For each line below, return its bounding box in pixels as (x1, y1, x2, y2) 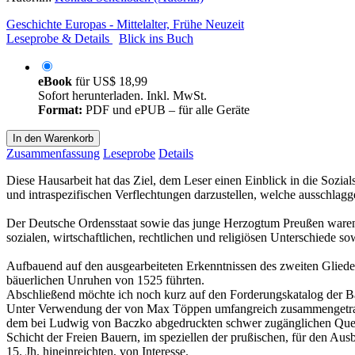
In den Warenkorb (13, 132, 94, 144)
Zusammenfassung (6, 146, 100, 160)
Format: (38, 102, 82, 116)
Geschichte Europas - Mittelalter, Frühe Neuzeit (6, 17, 244, 31)
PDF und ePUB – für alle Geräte (82, 102, 250, 116)
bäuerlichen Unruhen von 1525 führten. (6, 273, 204, 287)
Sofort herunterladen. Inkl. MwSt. (38, 88, 207, 102)
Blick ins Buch (119, 31, 193, 45)
